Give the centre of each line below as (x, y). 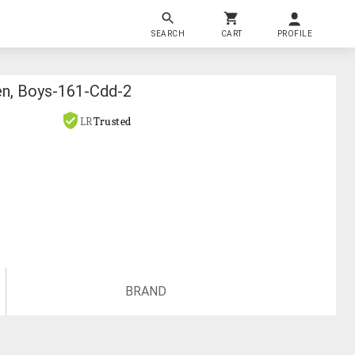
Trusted (112, 121)
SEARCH (168, 33)
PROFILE (295, 33)
